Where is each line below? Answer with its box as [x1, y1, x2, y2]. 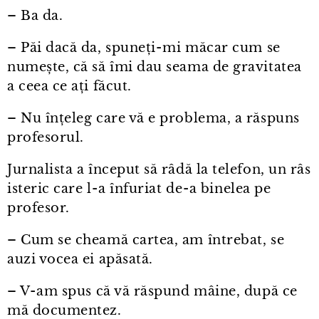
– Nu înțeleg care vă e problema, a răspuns [7, 110, 300, 127]
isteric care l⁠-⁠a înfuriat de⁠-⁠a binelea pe [7, 181, 271, 197]
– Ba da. [7, 8, 63, 24]
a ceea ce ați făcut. [7, 78, 132, 95]
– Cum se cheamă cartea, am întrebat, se [7, 232, 285, 249]
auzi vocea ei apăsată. [7, 251, 153, 268]
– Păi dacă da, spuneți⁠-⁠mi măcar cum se [7, 40, 281, 56]
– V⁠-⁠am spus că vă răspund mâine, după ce [7, 283, 298, 300]
